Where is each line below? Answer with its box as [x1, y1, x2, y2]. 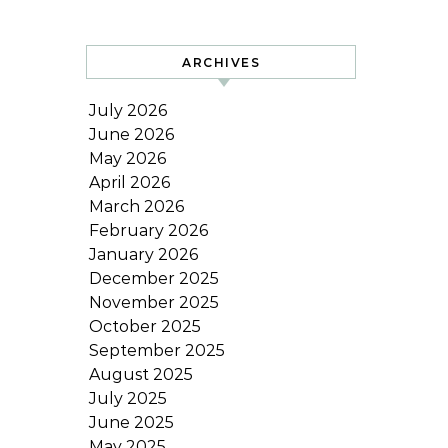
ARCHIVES [182, 55, 260, 70]
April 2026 [89, 173, 170, 192]
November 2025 [89, 293, 219, 312]
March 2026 [89, 197, 184, 216]
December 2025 [89, 269, 219, 288]
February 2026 [89, 221, 208, 240]
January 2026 [89, 245, 198, 264]
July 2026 [89, 101, 167, 120]
